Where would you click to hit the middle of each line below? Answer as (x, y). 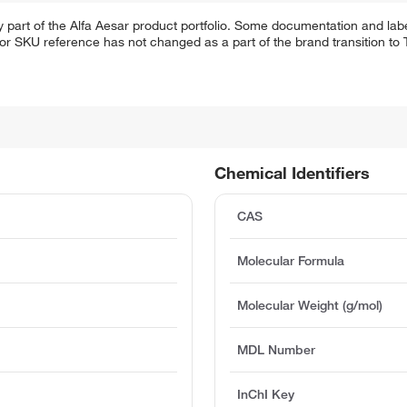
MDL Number (277, 350)
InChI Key (266, 395)
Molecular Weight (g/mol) (310, 306)
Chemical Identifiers (293, 173)
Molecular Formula (291, 261)
